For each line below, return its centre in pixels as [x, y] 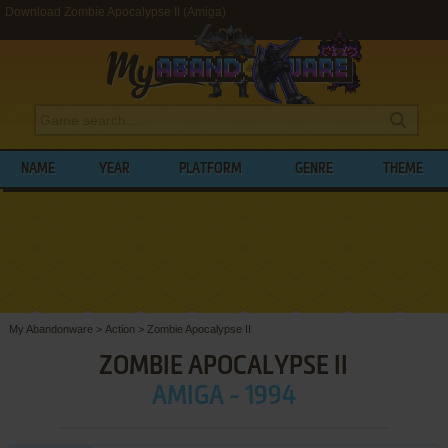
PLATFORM [211, 169]
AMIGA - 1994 [223, 396]
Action [119, 328]
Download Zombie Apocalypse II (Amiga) [115, 12]
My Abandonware [50, 328]
